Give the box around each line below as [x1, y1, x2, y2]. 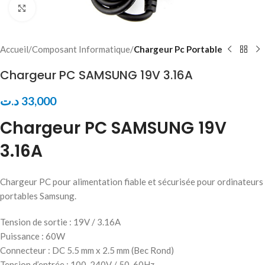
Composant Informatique [32, 44, 130, 54]
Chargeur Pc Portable [134, 44, 222, 54]
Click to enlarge [35, 3, 96, 13]
